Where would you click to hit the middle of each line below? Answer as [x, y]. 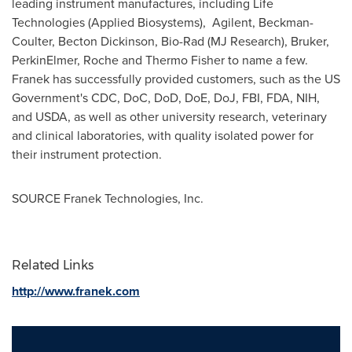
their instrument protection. [87, 154]
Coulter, [35, 41]
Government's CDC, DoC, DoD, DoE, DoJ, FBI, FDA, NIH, [166, 98]
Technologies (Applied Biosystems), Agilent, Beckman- [163, 22]
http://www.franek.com [76, 291]
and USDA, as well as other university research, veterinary [169, 117]
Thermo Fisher [185, 60]
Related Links [53, 265]
